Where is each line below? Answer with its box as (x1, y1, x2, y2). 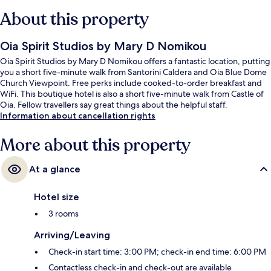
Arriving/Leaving (34, 229, 110, 241)
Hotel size (34, 191, 79, 203)
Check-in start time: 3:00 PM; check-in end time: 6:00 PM (48, 246, 266, 258)
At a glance (29, 163, 80, 175)
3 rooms (48, 208, 79, 220)
